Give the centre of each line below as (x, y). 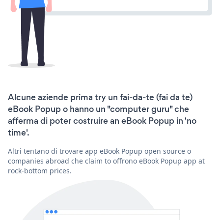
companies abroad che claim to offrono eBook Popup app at (106, 161)
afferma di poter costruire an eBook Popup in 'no (102, 121)
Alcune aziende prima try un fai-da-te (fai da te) (100, 97)
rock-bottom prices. (40, 170)
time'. (19, 132)
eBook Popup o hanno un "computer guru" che (98, 109)
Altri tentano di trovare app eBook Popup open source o (99, 151)
